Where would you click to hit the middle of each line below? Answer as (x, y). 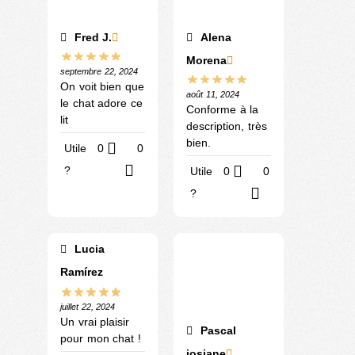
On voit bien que (102, 87)
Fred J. (91, 37)
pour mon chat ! (101, 339)
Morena (206, 60)
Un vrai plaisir (95, 322)
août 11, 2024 (213, 95)
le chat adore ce (101, 103)
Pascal (216, 331)
